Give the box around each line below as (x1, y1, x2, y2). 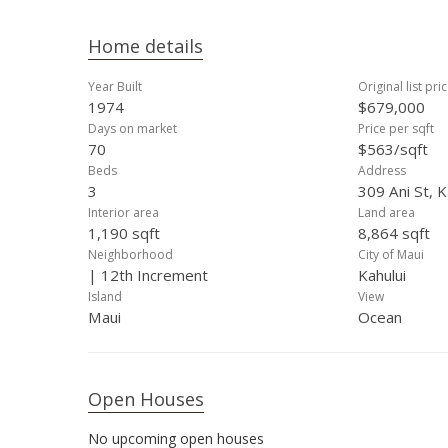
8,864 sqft (358, 223, 430, 243)
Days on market (88, 120, 177, 137)
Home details (88, 34, 203, 58)
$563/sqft (358, 139, 428, 159)
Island (88, 288, 122, 305)
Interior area (88, 204, 159, 221)
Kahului (358, 265, 406, 285)
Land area (358, 204, 415, 221)
